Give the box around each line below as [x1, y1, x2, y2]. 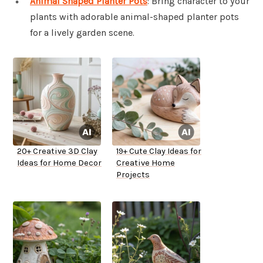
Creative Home [116, 158, 175, 168]
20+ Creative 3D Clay [17, 146, 97, 157]
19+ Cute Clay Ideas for [116, 146, 201, 157]
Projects [116, 170, 150, 180]
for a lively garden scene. [30, 27, 134, 39]
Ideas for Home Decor [17, 158, 102, 168]
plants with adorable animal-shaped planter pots [30, 11, 239, 23]
